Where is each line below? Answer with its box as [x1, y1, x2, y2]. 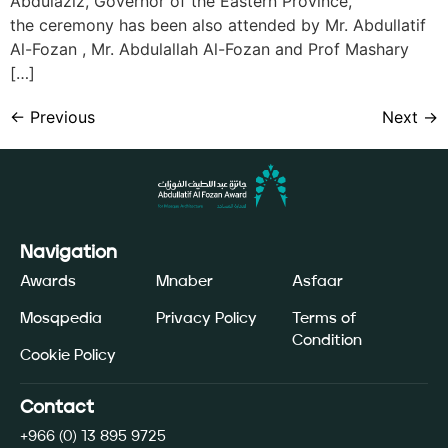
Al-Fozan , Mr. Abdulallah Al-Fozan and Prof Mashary [10, 38, 409, 59]
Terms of [292, 311, 356, 327]
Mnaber [156, 274, 213, 290]
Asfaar [292, 274, 343, 290]
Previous [25, 106, 95, 127]
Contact [20, 398, 94, 417]
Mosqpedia [20, 311, 102, 327]
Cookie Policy [20, 348, 116, 364]
